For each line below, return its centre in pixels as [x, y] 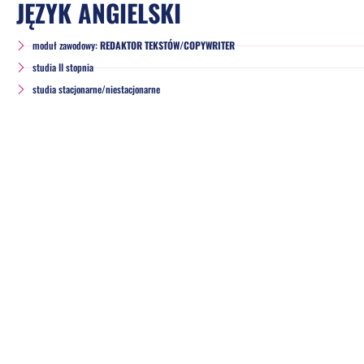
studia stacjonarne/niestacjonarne [96, 89]
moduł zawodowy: [66, 45]
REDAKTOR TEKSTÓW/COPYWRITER [167, 45]
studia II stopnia [63, 67]
